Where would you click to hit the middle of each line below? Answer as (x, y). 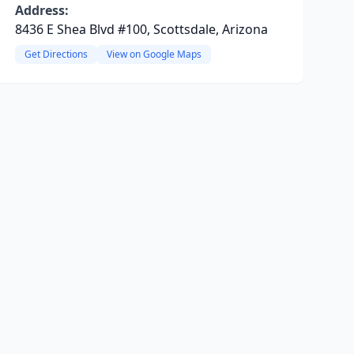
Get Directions (56, 54)
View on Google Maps (154, 54)
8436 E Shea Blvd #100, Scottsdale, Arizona (141, 29)
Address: (41, 10)
